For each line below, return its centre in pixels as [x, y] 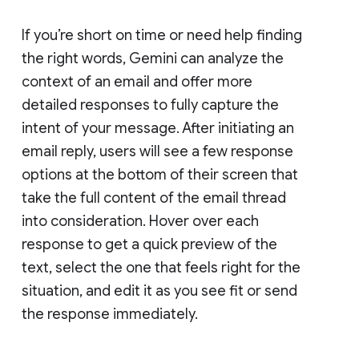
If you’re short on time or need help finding [162, 35]
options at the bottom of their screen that [160, 174]
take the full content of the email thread [154, 198]
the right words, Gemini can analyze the [153, 58]
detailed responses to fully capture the [150, 105]
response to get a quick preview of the [149, 244]
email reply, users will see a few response [157, 151]
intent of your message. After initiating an [158, 128]
